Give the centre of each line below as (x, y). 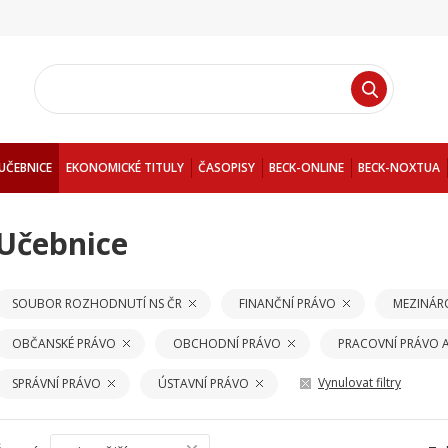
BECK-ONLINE (306, 167)
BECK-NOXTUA (399, 167)
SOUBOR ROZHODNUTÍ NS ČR (97, 303)
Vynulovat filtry (359, 382)
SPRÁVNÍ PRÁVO (56, 383)
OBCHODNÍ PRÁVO (227, 343)
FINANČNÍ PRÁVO (287, 303)
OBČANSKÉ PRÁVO (64, 343)
